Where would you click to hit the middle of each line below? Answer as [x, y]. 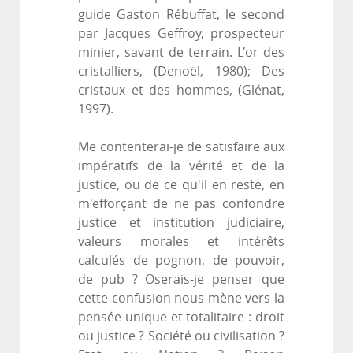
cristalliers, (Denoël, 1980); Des [181, 72]
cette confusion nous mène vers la [181, 299]
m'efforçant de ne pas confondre [181, 204]
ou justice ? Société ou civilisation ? [181, 336]
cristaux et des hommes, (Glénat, [181, 91]
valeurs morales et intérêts [181, 242]
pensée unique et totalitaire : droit [181, 318]
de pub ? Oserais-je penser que [181, 280]
